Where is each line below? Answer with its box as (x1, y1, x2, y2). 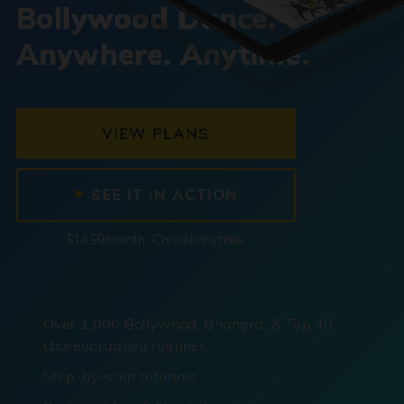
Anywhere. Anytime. (15, 36, 310, 72)
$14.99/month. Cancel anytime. (65, 232, 247, 248)
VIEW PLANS (102, 124, 210, 142)
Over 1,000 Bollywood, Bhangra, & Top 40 (42, 315, 334, 333)
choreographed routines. (42, 336, 211, 354)
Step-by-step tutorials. (42, 367, 201, 385)
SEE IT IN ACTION (86, 186, 239, 204)
